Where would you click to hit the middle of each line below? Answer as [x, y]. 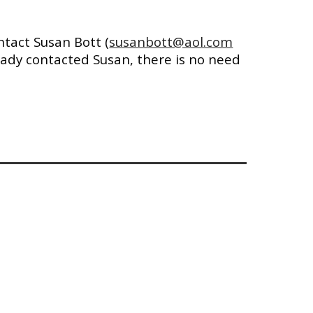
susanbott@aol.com [171, 42]
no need [213, 59]
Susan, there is [139, 59]
